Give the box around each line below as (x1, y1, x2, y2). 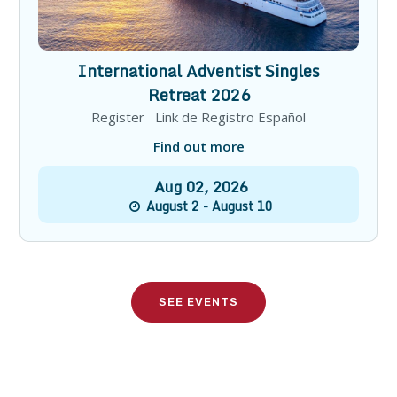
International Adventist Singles (77, 58, 320, 85)
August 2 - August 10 (143, 196, 274, 217)
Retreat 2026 (147, 82, 250, 109)
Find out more (152, 137, 245, 156)
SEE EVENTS (159, 295, 238, 309)
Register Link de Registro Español (91, 108, 306, 127)
